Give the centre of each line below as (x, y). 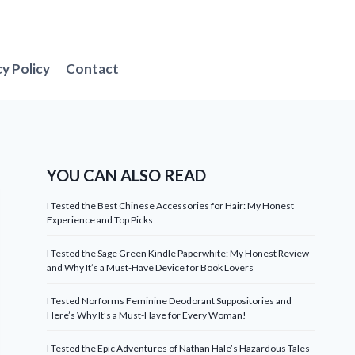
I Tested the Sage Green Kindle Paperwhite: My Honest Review (178, 253)
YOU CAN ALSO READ (127, 175)
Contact (93, 68)
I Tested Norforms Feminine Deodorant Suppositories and (170, 301)
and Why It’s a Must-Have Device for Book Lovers (151, 267)
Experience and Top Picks (100, 220)
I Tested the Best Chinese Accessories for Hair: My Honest (171, 206)
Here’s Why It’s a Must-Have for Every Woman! (147, 315)
